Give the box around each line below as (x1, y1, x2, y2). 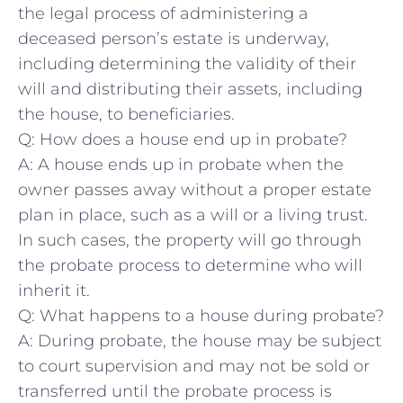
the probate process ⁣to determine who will (18, 255, 363, 276)
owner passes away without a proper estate (18, 180, 372, 201)
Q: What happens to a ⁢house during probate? (18, 306, 384, 327)
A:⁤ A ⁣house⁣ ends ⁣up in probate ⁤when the (18, 155, 344, 175)
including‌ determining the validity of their (18, 54, 356, 75)
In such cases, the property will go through (18, 230, 362, 251)
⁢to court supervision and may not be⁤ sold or (18, 356, 370, 377)
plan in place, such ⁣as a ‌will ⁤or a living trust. (18, 205, 368, 226)
